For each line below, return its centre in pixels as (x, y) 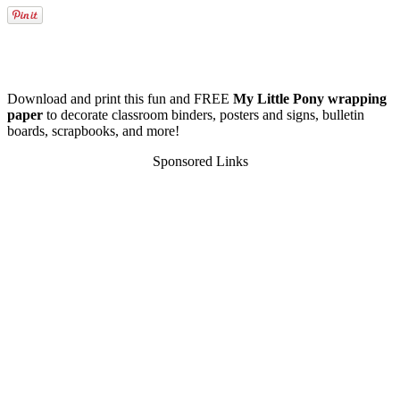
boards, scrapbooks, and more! (93, 130)
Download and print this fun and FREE (120, 98)
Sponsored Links (200, 161)
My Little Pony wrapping (310, 98)
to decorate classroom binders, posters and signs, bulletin (204, 114)
